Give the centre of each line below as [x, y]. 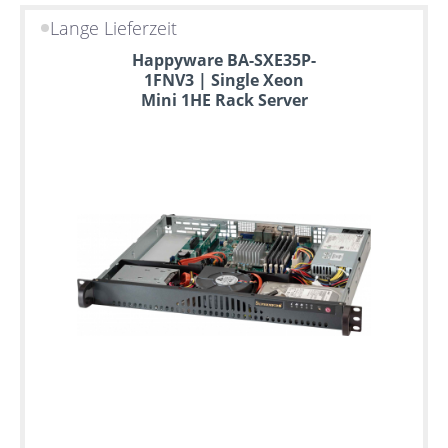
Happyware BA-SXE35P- [224, 59]
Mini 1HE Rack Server [224, 99]
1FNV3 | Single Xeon [224, 79]
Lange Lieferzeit [114, 27]
